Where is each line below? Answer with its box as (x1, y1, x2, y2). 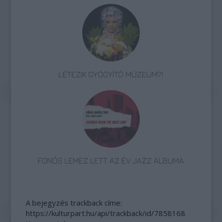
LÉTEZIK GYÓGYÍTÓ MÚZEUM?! (58, 70, 164, 79)
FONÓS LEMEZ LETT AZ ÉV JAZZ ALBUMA (38, 156, 184, 165)
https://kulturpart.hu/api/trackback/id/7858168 (26, 208, 186, 218)
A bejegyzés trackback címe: (26, 198, 122, 208)
